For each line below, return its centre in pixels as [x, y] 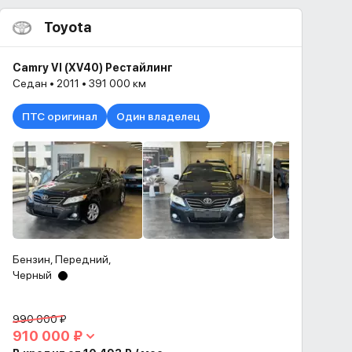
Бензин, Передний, [62, 259]
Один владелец [158, 116]
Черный [32, 275]
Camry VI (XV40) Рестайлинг [93, 68]
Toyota [68, 27]
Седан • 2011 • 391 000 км [79, 83]
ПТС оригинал [60, 116]
